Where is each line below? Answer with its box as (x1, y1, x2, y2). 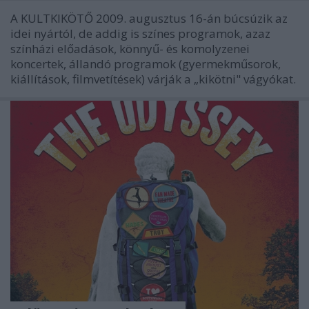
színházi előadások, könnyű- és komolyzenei (10, 40, 250, 57)
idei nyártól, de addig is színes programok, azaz (10, 25, 270, 41)
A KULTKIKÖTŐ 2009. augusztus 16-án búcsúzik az (10, 10, 288, 26)
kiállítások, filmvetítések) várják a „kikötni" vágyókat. (10, 70, 296, 87)
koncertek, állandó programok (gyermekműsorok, (10, 55, 281, 72)
